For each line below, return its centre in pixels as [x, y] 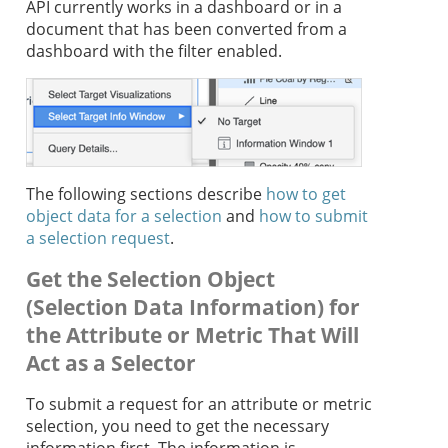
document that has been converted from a [186, 29]
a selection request [98, 238]
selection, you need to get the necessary [177, 426]
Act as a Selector [111, 363]
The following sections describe [146, 194]
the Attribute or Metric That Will [192, 335]
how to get [306, 194]
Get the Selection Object [150, 279]
